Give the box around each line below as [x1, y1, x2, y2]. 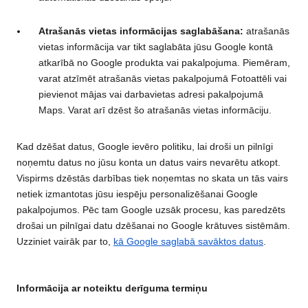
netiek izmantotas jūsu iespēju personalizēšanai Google [16, 188, 258, 200]
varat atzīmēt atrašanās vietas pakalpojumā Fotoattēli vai [38, 73, 287, 85]
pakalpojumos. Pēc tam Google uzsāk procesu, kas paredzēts [16, 204, 285, 216]
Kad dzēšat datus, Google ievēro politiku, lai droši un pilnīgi [16, 141, 273, 153]
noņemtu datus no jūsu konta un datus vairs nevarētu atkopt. [16, 157, 280, 168]
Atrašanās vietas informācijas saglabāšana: [38, 25, 243, 37]
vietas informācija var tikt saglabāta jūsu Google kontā [38, 41, 273, 53]
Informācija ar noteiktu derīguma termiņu [16, 282, 208, 294]
